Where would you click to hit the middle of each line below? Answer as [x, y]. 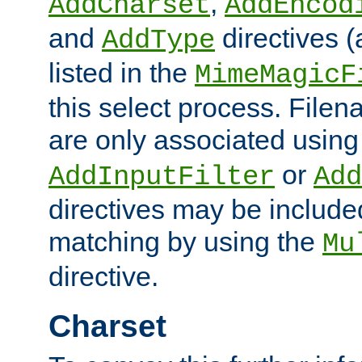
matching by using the [185, 241]
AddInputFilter [162, 177]
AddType [158, 40]
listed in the [122, 72]
